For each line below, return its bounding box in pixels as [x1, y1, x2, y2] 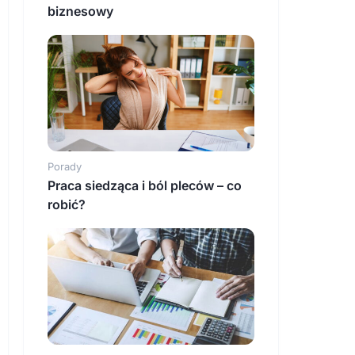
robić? [48, 197, 86, 213]
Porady [48, 160, 82, 174]
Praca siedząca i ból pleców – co [48, 177, 242, 194]
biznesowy [48, 3, 113, 20]
